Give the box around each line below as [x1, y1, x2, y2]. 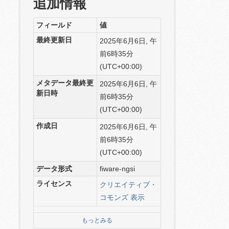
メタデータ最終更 [36, 79, 94, 87]
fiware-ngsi [100, 165, 135, 173]
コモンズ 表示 [100, 193, 145, 201]
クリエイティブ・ [100, 180, 157, 189]
